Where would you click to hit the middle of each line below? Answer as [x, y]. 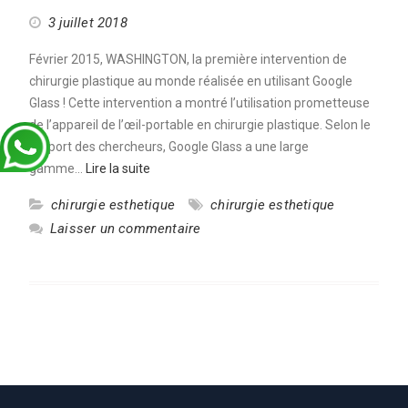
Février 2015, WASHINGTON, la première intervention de [188, 59]
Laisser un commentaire [125, 228]
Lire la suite [117, 168]
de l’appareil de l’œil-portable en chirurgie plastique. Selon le [199, 124]
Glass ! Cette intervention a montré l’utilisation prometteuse [199, 102]
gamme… [57, 168]
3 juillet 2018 [87, 22]
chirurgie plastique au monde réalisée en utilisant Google [190, 81]
